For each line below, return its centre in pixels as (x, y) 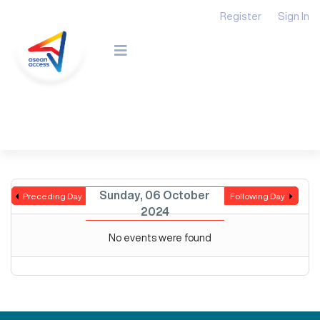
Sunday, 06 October (155, 195)
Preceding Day (52, 196)
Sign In (294, 16)
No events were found (160, 238)
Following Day (258, 196)
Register (241, 16)
